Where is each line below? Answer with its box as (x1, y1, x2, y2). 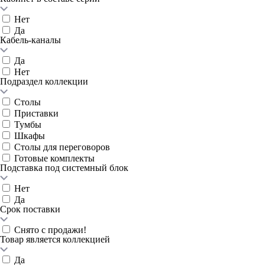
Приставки (14, 108, 59, 118)
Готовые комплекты (14, 153, 95, 163)
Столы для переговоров (14, 142, 110, 152)
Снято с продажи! (14, 225, 86, 235)
